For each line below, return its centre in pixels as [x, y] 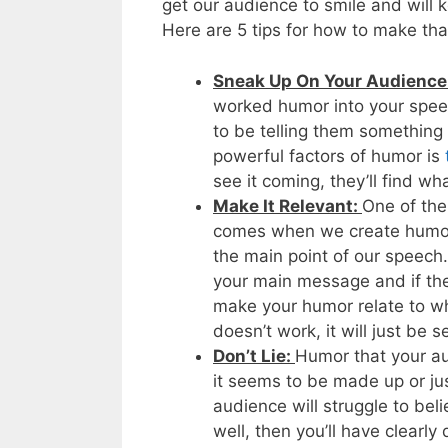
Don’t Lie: [254, 355]
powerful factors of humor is [329, 155]
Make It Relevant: [287, 205]
